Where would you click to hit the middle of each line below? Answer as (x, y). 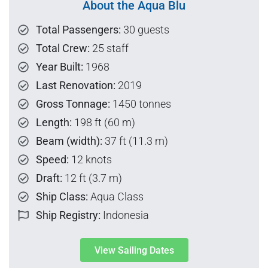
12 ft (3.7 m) (92, 178)
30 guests (145, 30)
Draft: (49, 178)
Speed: (52, 160)
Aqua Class (116, 197)
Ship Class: (62, 197)
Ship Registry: (68, 215)
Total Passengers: (78, 30)
